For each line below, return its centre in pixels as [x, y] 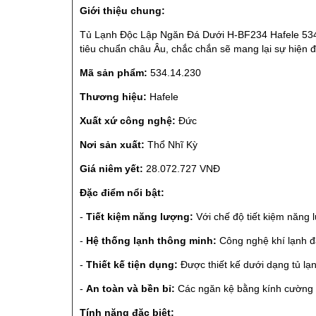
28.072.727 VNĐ [182, 168]
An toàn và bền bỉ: [130, 288]
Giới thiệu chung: [122, 10]
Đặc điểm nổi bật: [122, 192]
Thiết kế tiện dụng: [132, 264]
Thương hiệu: [113, 96]
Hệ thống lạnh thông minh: [151, 240]
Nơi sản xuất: [112, 144]
